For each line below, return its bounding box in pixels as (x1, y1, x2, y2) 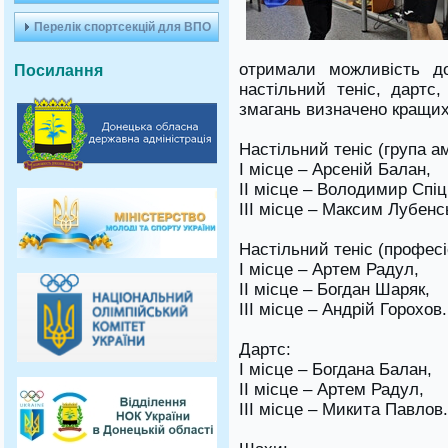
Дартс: (239, 340, 291, 359)
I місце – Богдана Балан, (239, 360, 437, 379)
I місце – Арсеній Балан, (239, 160, 436, 179)
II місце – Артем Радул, (239, 380, 429, 399)
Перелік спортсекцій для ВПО (34, 20, 211, 34)
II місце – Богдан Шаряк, (239, 280, 435, 299)
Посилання (14, 62, 103, 79)
